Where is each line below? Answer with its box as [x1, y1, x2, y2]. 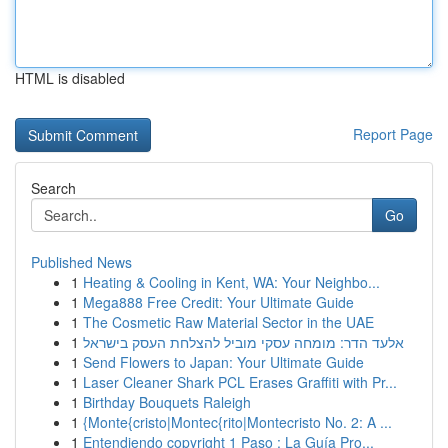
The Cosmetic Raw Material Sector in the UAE [83, 312, 374, 332]
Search [31, 178, 76, 198]
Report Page [353, 124, 433, 144]
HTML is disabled [15, 68, 125, 88]
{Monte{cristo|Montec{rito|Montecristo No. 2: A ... [83, 412, 392, 432]
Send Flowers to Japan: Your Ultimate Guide [83, 352, 364, 372]
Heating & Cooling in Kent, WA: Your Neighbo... [83, 272, 380, 292]
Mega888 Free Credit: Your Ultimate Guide [83, 292, 354, 312]
